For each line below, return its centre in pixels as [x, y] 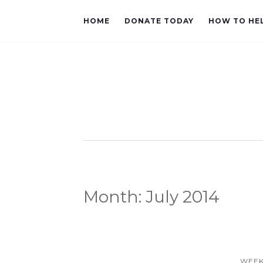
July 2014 [183, 197]
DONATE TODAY [159, 21]
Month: [114, 197]
